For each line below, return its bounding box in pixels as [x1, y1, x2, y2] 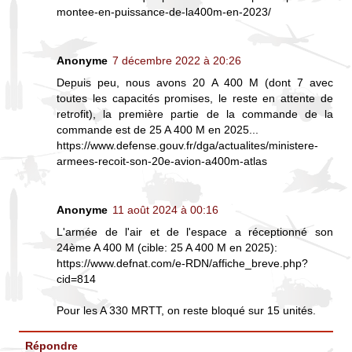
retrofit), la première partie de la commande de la [57, 108, 333, 121]
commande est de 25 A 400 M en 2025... [57, 123, 259, 137]
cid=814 [57, 273, 97, 286]
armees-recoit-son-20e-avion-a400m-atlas [57, 155, 268, 168]
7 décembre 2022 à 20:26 [112, 54, 242, 68]
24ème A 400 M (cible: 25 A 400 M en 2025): [57, 241, 278, 255]
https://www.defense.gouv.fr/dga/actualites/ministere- [57, 139, 319, 152]
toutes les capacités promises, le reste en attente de [57, 92, 333, 105]
